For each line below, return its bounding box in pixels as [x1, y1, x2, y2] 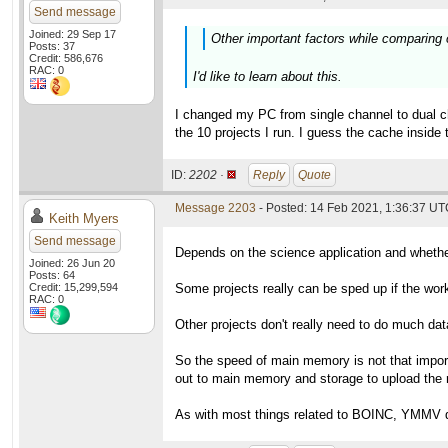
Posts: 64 [29, 269, 75, 281]
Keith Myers [49, 211, 119, 226]
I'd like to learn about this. [193, 69, 342, 84]
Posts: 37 [29, 40, 75, 52]
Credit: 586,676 [29, 52, 103, 64]
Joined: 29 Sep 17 [29, 28, 116, 40]
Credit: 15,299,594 [29, 281, 118, 293]
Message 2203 [175, 201, 256, 215]
